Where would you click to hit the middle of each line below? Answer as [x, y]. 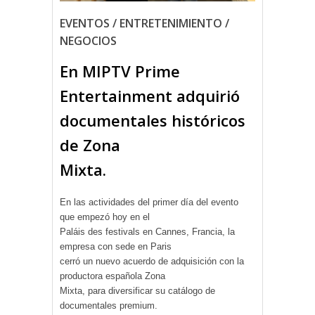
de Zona [90, 144]
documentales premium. [109, 305]
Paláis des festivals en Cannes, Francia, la [147, 231]
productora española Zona [112, 276]
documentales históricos [153, 120]
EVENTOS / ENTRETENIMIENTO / [144, 23]
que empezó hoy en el [105, 217]
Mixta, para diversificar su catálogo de [137, 290]
